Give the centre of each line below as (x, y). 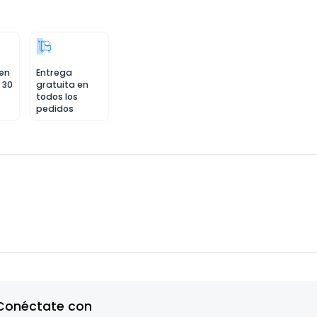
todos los (57, 97)
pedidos (55, 109)
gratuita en (62, 85)
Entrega (54, 73)
